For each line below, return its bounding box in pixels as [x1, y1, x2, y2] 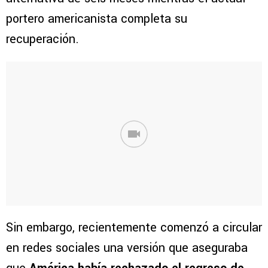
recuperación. [6, 31, 79, 48]
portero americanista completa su [6, 10, 187, 28]
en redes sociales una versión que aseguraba [6, 239, 248, 257]
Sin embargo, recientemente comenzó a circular [6, 219, 262, 237]
